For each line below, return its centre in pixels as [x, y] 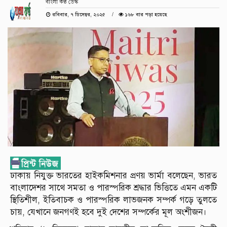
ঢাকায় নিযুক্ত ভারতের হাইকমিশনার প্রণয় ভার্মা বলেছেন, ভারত [113, 176]
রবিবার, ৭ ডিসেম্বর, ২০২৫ [79, 15]
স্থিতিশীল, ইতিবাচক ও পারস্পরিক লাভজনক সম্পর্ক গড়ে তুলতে [113, 200]
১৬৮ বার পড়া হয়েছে [145, 15]
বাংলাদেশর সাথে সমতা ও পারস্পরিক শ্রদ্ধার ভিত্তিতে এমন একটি [113, 188]
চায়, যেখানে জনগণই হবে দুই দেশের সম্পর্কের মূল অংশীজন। [108, 212]
